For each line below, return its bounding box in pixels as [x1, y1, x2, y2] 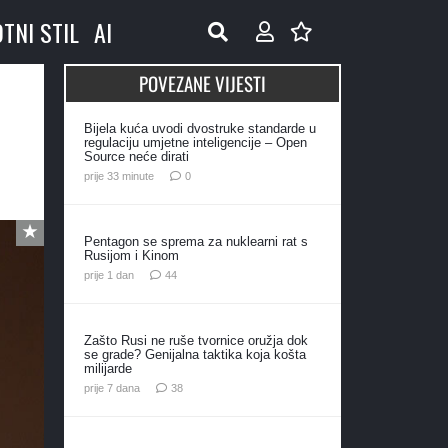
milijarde [83, 360, 132, 376]
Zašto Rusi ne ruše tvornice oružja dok [83, 332, 308, 348]
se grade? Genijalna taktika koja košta [83, 346, 306, 362]
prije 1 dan [83, 268, 134, 281]
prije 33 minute [83, 169, 154, 182]
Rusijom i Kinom [83, 247, 179, 263]
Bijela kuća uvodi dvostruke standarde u [83, 121, 316, 136]
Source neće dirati [83, 149, 189, 164]
